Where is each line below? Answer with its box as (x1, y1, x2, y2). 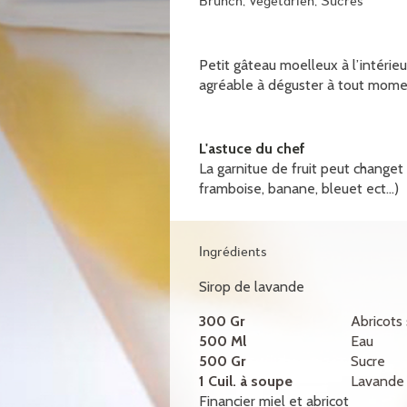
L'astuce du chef (199, 139, 305, 157)
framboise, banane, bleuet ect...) (199, 179, 399, 197)
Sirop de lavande (199, 277, 304, 295)
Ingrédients (199, 244, 267, 260)
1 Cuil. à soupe (199, 372, 293, 390)
